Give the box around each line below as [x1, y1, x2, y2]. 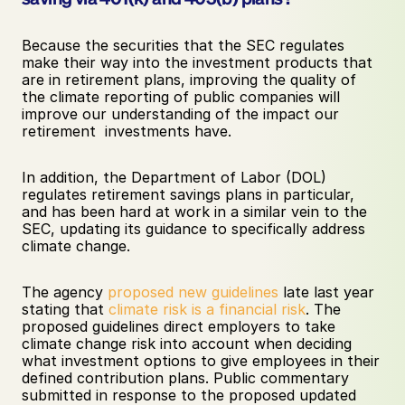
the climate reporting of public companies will [22, 88, 340, 106]
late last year [278, 283, 374, 301]
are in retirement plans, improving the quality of [22, 71, 356, 89]
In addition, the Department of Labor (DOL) [22, 168, 326, 186]
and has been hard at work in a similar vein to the [22, 202, 367, 221]
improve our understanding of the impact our [22, 105, 339, 123]
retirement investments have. [22, 122, 236, 140]
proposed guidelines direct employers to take [22, 317, 335, 335]
